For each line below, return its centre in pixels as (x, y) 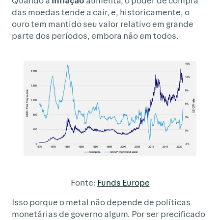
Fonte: (84, 182)
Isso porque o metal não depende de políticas (101, 202)
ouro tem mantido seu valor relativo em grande (103, 23)
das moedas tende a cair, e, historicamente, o (101, 12)
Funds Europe (123, 182)
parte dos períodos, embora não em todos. (95, 35)
